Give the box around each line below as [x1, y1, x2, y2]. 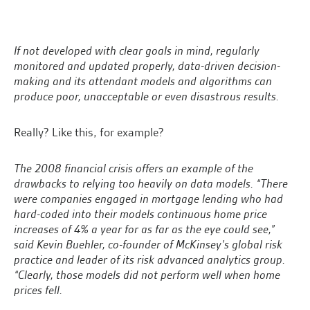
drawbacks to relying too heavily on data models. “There [14, 176, 288, 192]
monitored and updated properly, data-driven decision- [14, 58, 280, 74]
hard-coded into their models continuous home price [14, 206, 267, 222]
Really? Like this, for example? [14, 125, 164, 140]
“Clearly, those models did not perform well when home [14, 267, 280, 283]
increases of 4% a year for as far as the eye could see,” [14, 221, 275, 237]
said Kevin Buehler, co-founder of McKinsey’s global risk [14, 237, 282, 253]
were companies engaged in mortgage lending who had [14, 191, 283, 207]
